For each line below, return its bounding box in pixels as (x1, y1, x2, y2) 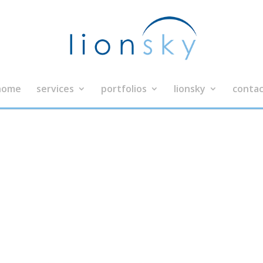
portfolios (100, 82, 147, 95)
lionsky (173, 82, 205, 95)
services (36, 82, 74, 95)
